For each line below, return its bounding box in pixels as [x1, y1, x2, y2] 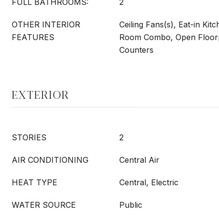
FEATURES [12, 32, 54, 42]
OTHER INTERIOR [12, 20, 80, 29]
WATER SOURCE [12, 200, 76, 210]
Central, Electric [119, 177, 178, 187]
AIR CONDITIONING [12, 155, 88, 165]
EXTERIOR [12, 88, 69, 101]
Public [119, 200, 142, 210]
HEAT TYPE [12, 177, 57, 187]
